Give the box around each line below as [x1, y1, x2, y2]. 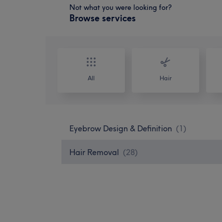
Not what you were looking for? [69, 2, 172, 12]
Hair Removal [69, 147, 119, 157]
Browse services [69, 12, 136, 24]
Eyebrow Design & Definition [69, 123, 172, 133]
